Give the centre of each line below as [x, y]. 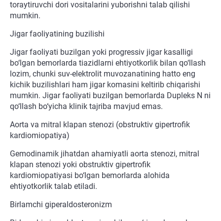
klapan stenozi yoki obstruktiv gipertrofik [80, 165]
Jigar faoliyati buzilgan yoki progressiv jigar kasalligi [101, 52]
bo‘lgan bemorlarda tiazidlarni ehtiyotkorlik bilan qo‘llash [108, 63]
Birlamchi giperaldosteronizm [61, 205]
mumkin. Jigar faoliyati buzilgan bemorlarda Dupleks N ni [110, 96]
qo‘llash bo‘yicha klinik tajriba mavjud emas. [86, 107]
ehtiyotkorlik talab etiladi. [54, 186]
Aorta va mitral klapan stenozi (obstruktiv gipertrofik [100, 125]
